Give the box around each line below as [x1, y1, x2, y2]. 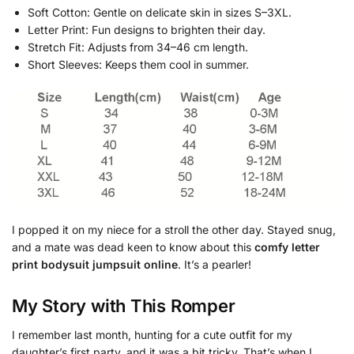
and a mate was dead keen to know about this [12, 239, 254, 254]
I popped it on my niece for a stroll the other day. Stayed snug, [12, 222, 336, 236]
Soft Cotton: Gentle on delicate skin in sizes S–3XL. [28, 5, 292, 19]
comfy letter [254, 239, 320, 254]
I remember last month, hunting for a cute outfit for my [12, 327, 292, 341]
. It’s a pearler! [178, 257, 251, 271]
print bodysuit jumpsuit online [12, 257, 178, 271]
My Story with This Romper [12, 295, 235, 316]
